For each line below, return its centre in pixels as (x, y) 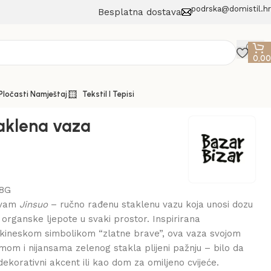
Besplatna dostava (140, 12)
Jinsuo (34, 204)
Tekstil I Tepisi (108, 94)
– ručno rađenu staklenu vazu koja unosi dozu (151, 204)
